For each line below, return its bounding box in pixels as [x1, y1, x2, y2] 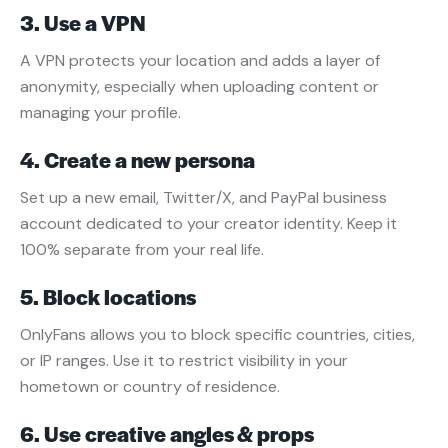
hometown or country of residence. [20, 376, 280, 398]
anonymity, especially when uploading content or [20, 76, 379, 98]
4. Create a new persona [20, 145, 255, 175]
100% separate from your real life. [20, 239, 264, 261]
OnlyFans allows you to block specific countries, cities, [20, 324, 415, 346]
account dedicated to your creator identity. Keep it [20, 213, 397, 235]
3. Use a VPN [20, 8, 145, 38]
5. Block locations [20, 282, 196, 312]
